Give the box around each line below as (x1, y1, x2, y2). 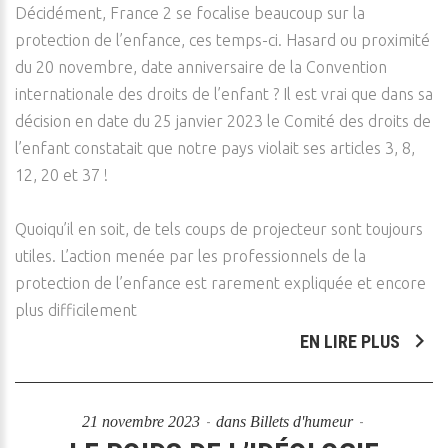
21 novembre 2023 (82, 413, 204, 430)
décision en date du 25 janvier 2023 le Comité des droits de (15, 112, 431, 130)
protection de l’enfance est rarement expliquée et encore (15, 274, 426, 292)
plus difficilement (15, 301, 137, 319)
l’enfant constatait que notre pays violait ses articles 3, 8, (15, 139, 415, 157)
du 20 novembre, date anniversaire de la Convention (15, 58, 387, 76)
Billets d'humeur (250, 413, 353, 430)
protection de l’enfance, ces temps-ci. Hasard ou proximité (15, 31, 430, 49)
